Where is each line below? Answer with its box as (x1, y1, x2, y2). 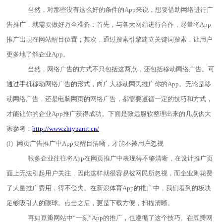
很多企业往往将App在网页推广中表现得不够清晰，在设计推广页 (28, 155, 214, 162)
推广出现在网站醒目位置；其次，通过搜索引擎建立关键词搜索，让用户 (6, 36, 213, 43)
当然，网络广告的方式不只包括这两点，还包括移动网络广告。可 (28, 65, 215, 73)
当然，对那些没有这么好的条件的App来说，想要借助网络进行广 (28, 6, 214, 13)
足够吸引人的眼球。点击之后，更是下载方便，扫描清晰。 (6, 199, 174, 207)
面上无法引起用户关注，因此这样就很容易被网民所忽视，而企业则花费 (6, 169, 213, 177)
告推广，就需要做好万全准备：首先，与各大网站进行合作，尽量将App (6, 21, 212, 28)
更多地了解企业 (6, 51, 52, 58)
